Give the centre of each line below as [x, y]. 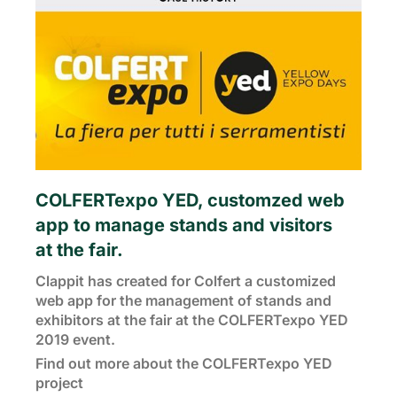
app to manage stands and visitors [184, 225]
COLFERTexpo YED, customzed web [190, 200]
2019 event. [75, 339]
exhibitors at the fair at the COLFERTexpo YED [192, 320]
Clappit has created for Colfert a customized [186, 281]
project [59, 383]
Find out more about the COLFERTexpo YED [184, 363]
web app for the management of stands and [183, 300]
